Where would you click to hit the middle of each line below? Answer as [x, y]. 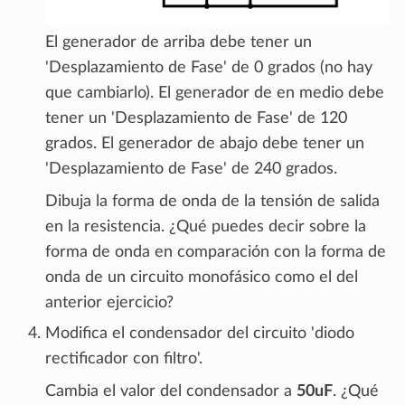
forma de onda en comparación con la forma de [216, 253]
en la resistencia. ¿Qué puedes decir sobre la [206, 227]
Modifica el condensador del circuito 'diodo [200, 334]
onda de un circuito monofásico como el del [202, 278]
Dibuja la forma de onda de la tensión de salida [212, 202]
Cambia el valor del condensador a [171, 392]
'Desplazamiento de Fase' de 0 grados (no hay [209, 68]
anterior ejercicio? [109, 303]
